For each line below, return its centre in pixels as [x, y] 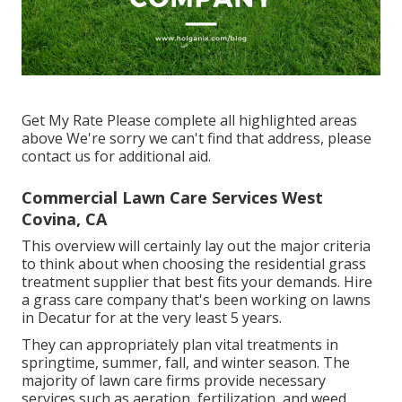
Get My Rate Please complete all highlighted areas [189, 120]
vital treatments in [277, 344]
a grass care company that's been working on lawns [196, 299]
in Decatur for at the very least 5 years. [152, 317]
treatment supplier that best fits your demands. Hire [197, 281]
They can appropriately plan [118, 344]
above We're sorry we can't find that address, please [197, 138]
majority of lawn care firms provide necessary [174, 380]
